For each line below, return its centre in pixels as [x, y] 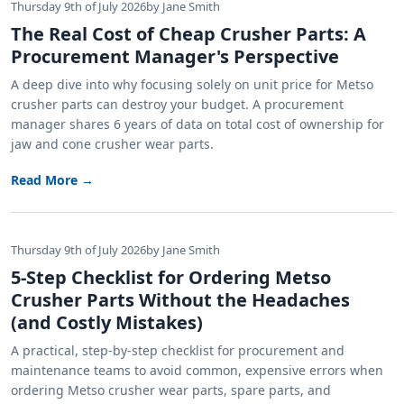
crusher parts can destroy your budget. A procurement [177, 105]
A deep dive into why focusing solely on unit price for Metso [192, 85]
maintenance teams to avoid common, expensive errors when [197, 371]
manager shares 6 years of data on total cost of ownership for [197, 124]
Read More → [52, 180]
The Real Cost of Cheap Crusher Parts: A [188, 34]
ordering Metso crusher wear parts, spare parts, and [171, 390]
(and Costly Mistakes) [107, 323]
